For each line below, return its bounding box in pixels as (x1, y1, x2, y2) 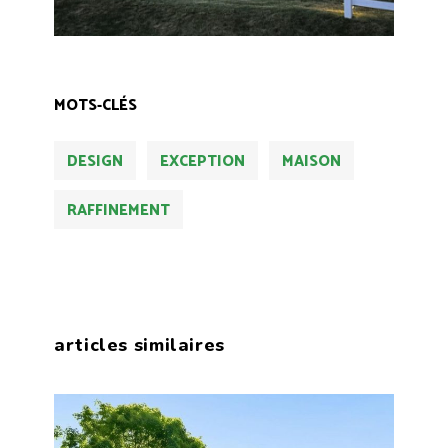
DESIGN (67, 148, 123, 174)
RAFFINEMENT (67, 197, 170, 223)
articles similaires (54, 332, 225, 357)
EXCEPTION (160, 148, 245, 174)
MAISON (282, 148, 341, 174)
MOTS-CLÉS (54, 92, 137, 118)
